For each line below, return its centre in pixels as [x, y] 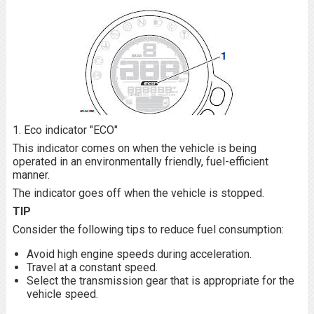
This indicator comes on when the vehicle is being [134, 148]
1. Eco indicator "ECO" [65, 130]
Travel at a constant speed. [92, 267]
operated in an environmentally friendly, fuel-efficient [140, 162]
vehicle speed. [62, 294]
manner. [31, 175]
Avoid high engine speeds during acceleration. [139, 254]
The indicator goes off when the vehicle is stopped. [138, 193]
